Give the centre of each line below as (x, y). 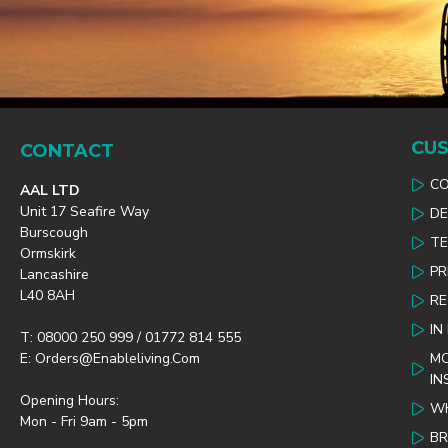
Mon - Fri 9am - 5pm (84, 421)
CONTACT (67, 151)
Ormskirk (48, 253)
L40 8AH (47, 295)
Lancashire (54, 274)
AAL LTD (50, 190)
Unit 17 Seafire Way (84, 211)
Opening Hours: (69, 400)
